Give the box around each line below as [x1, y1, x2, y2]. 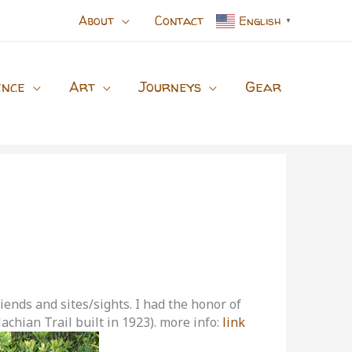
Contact [155, 11, 203, 29]
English [239, 12, 281, 29]
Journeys [139, 76, 201, 97]
